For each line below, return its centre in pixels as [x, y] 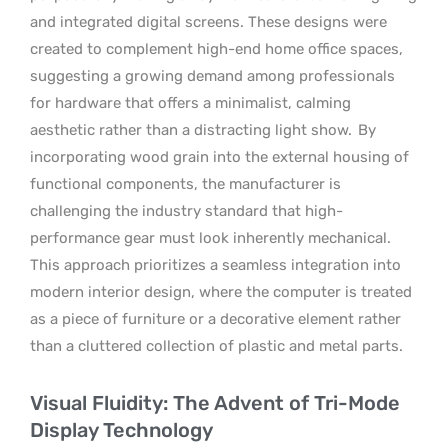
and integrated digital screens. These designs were [208, 21]
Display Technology [121, 429]
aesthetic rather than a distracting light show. [193, 129]
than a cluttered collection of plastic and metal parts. [216, 345]
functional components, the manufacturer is [185, 183]
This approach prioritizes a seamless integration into [215, 264]
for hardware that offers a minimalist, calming [190, 102]
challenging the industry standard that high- [186, 210]
